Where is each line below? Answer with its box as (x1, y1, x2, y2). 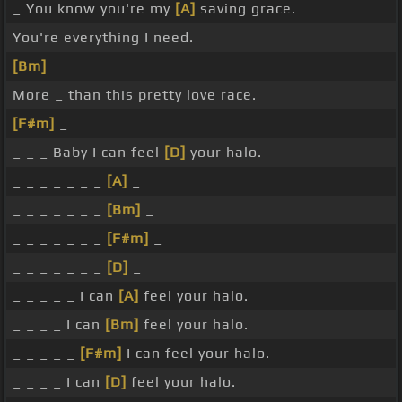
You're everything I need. (13, 29, 194, 47)
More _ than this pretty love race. (13, 86, 257, 104)
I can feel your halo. (122, 345, 270, 363)
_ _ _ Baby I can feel (13, 144, 164, 162)
